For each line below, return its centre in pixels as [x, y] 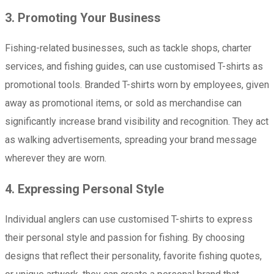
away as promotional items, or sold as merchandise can [123, 103]
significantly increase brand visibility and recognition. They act [137, 121]
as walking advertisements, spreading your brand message [131, 139]
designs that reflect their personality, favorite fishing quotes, [133, 256]
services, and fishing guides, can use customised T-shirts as [134, 66]
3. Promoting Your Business [83, 17]
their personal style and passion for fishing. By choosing [125, 237]
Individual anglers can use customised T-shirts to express [129, 219]
